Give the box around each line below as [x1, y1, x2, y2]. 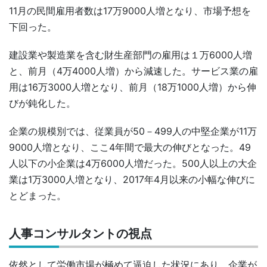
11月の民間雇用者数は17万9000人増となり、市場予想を [9, 4, 251, 17]
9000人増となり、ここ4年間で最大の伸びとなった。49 [9, 141, 251, 153]
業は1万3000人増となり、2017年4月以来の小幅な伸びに [9, 173, 255, 185]
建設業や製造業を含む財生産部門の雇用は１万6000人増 [9, 48, 252, 61]
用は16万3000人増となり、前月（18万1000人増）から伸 [9, 80, 256, 93]
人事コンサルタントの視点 [9, 226, 152, 241]
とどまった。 [9, 189, 66, 201]
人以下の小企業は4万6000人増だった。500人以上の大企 [9, 157, 257, 169]
